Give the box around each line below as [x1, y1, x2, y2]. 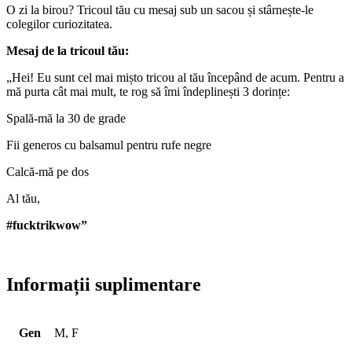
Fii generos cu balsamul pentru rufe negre [6, 137, 211, 152]
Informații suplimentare [6, 274, 201, 295]
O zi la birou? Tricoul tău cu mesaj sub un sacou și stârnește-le [6, 2, 313, 16]
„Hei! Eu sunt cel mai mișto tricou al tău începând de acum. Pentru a [6, 70, 344, 84]
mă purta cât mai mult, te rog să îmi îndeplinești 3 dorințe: [6, 84, 290, 98]
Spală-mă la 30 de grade [6, 111, 126, 125]
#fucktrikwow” [6, 218, 87, 232]
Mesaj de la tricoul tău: [6, 43, 129, 57]
